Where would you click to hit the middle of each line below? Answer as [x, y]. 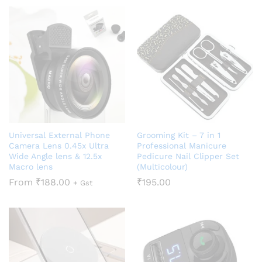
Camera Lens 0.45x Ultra [59, 145]
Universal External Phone [59, 135]
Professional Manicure [182, 145]
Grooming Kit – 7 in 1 [179, 135]
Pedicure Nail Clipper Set [188, 156]
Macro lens [31, 166]
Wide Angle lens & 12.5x [55, 156]
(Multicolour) [162, 166]
